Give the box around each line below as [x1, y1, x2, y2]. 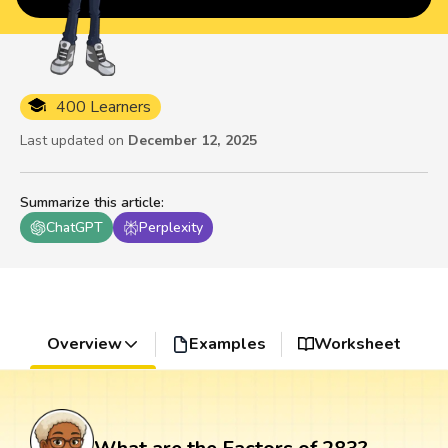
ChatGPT [46, 218, 103, 238]
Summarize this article [20, 193, 161, 213]
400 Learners [56, 96, 151, 119]
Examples [188, 333, 266, 356]
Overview [46, 333, 122, 356]
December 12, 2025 [128, 131, 257, 151]
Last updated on [20, 131, 124, 151]
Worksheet [314, 333, 402, 356]
